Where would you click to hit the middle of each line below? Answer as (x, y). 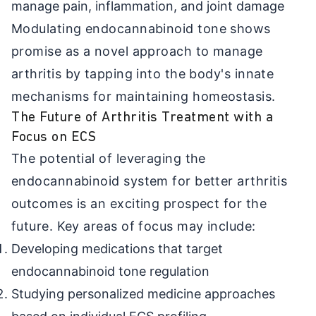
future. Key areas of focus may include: (134, 226)
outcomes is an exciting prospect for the (139, 203)
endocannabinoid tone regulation (110, 271)
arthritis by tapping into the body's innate (143, 73)
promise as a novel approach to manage (137, 51)
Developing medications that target (117, 248)
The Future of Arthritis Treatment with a (142, 117)
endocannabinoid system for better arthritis (150, 181)
